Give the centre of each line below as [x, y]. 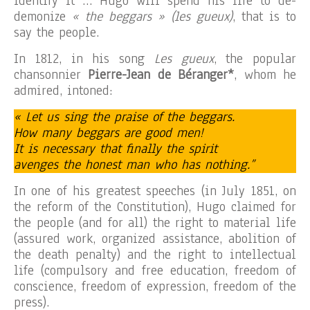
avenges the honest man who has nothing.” [134, 165]
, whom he [265, 75]
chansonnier [51, 75]
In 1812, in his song [84, 59]
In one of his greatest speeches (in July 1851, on [155, 191]
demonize [43, 17]
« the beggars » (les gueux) [152, 17]
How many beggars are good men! [108, 133]
